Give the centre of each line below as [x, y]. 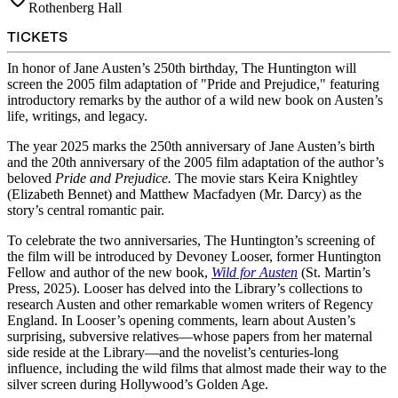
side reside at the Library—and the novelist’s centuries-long [173, 353]
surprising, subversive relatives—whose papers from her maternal [190, 337]
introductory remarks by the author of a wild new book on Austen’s [195, 100]
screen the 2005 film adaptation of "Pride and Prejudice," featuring [193, 84]
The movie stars [219, 179]
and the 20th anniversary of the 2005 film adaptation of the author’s [195, 163]
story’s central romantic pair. [88, 211]
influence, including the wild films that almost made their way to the [197, 369]
